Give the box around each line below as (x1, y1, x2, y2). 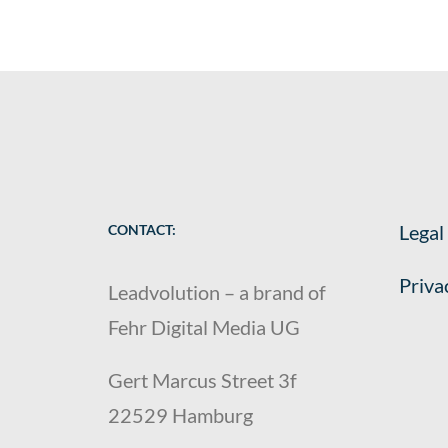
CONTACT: (108, 221, 176, 238)
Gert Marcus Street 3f (108, 368, 297, 392)
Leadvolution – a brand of (108, 280, 326, 304)
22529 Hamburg (108, 403, 253, 427)
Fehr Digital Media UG (108, 315, 300, 339)
